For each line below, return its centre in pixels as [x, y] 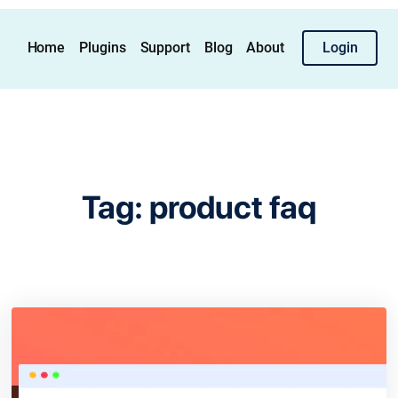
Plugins [103, 48]
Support [165, 48]
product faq [232, 208]
